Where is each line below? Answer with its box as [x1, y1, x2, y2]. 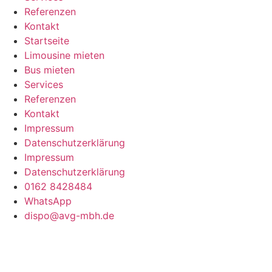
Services [24, 78, 63, 90]
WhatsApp [24, 194, 72, 207]
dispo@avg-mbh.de [24, 209, 114, 222]
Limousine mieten [24, 49, 104, 61]
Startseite [24, 34, 69, 47]
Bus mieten [24, 63, 75, 76]
